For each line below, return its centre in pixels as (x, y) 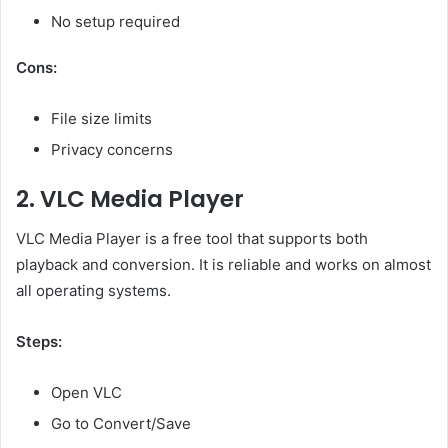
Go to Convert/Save (121, 424)
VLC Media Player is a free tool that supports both (192, 239)
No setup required (115, 21)
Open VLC (86, 393)
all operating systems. (93, 291)
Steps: (39, 342)
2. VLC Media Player (130, 198)
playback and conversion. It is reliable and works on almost (223, 265)
